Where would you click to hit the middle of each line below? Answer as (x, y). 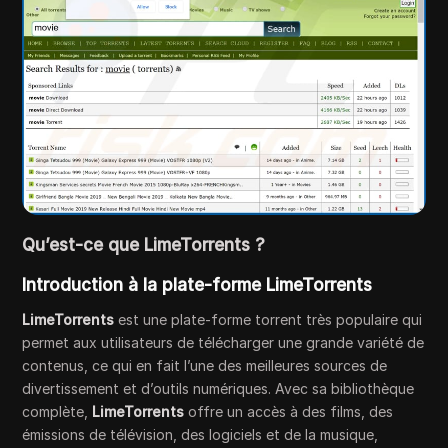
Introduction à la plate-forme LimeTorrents (197, 285)
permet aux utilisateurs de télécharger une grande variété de (223, 343)
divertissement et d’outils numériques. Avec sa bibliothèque (218, 389)
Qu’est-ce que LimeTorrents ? (144, 245)
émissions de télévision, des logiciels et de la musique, (200, 435)
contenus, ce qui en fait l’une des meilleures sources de (205, 366)
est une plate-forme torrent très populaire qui (268, 320)
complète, (57, 412)
